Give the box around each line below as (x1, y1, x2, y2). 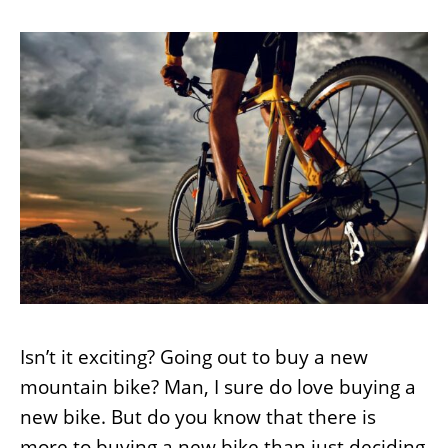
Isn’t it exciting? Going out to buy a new (20, 343, 368, 370)
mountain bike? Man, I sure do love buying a (20, 373, 416, 400)
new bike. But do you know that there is (20, 403, 376, 430)
